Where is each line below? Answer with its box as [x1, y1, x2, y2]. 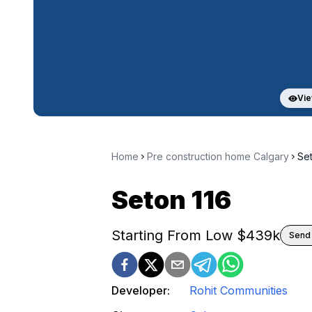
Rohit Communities [189, 283, 288, 298]
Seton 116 [111, 185, 231, 216]
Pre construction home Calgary [147, 150, 289, 163]
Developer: [111, 283, 170, 298]
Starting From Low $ [111, 227, 246, 244]
